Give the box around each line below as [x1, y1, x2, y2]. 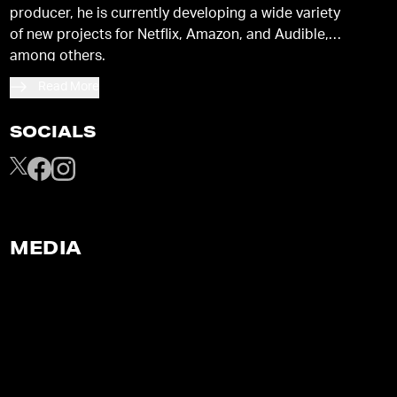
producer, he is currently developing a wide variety [10, 8, 341, 22]
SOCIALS [10, 126, 97, 142]
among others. [10, 51, 106, 65]
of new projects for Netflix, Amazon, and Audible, [10, 29, 330, 43]
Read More [38, 82, 100, 94]
